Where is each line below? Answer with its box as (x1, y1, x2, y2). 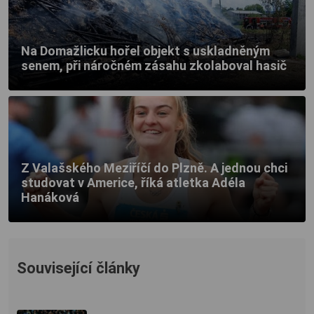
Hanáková (21, 189, 79, 205)
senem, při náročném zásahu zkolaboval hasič (21, 57, 287, 73)
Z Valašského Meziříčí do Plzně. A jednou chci (21, 160, 287, 175)
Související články (17, 259, 140, 278)
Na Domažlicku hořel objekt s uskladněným (21, 43, 270, 58)
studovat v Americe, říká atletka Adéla (21, 175, 245, 190)
